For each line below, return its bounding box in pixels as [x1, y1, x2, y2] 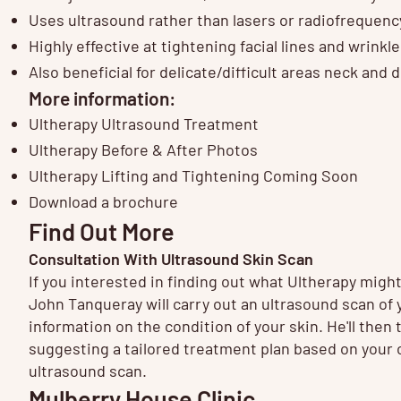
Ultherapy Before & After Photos [29, 139, 258, 159]
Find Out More [29, 216, 175, 245]
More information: [29, 86, 175, 109]
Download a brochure [29, 191, 178, 211]
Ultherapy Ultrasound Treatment [29, 113, 259, 133]
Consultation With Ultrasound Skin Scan [29, 248, 313, 269]
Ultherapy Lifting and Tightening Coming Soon [29, 165, 358, 185]
